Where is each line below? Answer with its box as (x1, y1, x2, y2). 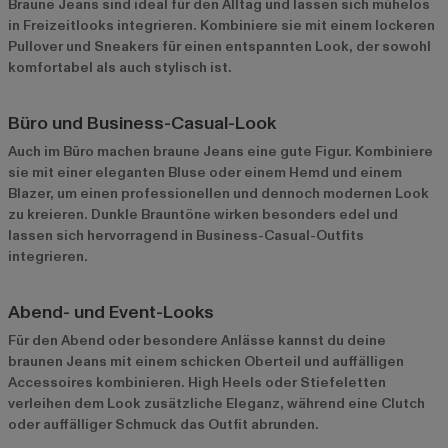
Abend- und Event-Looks (8, 299, 214, 325)
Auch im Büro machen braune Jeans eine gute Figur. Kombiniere (8, 141, 433, 161)
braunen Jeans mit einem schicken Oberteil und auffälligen (8, 351, 404, 371)
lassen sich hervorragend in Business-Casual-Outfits (8, 225, 364, 245)
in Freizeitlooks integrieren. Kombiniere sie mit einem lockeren (8, 15, 435, 35)
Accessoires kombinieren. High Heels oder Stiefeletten (8, 372, 386, 392)
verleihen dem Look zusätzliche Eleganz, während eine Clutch (8, 393, 425, 413)
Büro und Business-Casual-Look (8, 110, 276, 136)
